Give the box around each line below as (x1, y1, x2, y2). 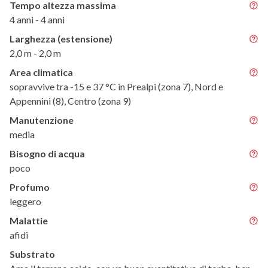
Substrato (10, 248, 55, 260)
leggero (10, 196, 41, 208)
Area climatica (10, 66, 73, 78)
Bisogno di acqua (10, 148, 85, 160)
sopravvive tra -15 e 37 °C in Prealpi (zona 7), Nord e (10, 81, 223, 93)
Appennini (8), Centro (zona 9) (10, 95, 131, 107)
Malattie (10, 215, 48, 227)
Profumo (10, 181, 50, 193)
